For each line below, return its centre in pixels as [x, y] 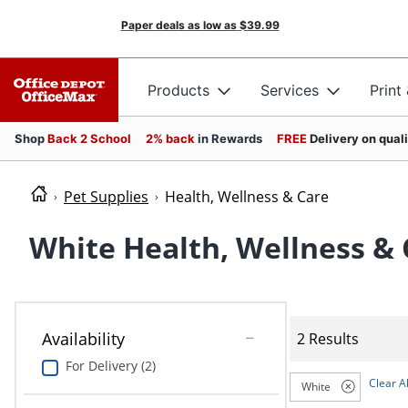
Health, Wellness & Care [247, 197]
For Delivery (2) [110, 366]
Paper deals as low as [178, 25]
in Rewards [230, 138]
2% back [172, 138]
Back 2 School [89, 138]
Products [178, 90]
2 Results [328, 338]
